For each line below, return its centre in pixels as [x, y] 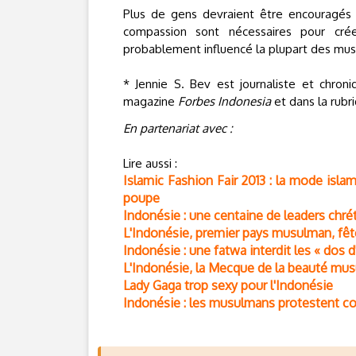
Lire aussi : [150, 163]
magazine [151, 101]
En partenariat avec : [178, 128]
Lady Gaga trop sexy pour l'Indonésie [228, 285]
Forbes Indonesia [226, 101]
